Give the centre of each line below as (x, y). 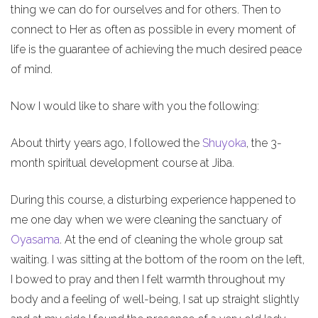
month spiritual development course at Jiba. (122, 163)
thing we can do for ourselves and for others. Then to (146, 9)
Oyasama (35, 239)
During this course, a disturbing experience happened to (153, 199)
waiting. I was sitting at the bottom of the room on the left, (158, 259)
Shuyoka (224, 143)
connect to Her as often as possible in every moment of (153, 29)
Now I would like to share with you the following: (135, 106)
